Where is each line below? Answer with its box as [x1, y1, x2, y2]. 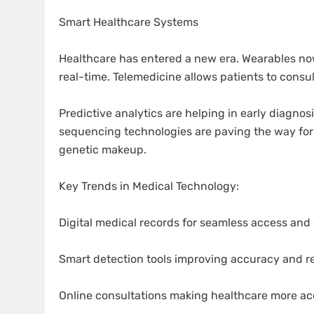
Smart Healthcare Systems [59, 15, 198, 29]
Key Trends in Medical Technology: [59, 179, 239, 193]
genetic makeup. [59, 143, 146, 157]
